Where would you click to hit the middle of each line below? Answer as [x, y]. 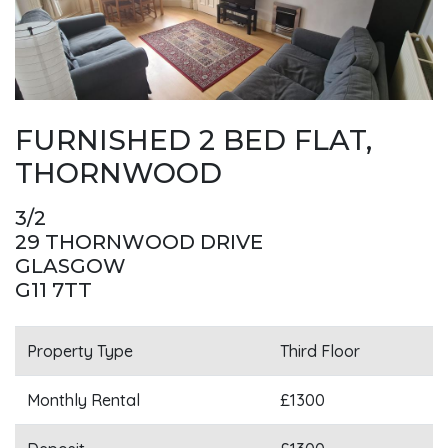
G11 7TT [53, 290]
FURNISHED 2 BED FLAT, [193, 140]
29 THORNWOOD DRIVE [139, 242]
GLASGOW [70, 266]
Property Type [80, 351]
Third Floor [320, 351]
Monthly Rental [83, 400]
